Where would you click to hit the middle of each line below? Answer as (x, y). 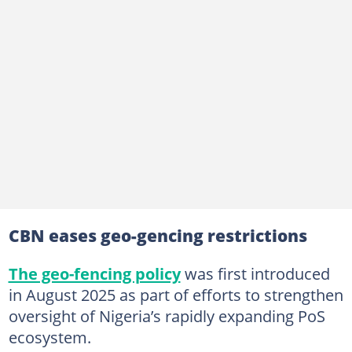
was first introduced (255, 273)
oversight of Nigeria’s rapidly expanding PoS (167, 315)
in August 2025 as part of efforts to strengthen (176, 294)
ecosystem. (49, 337)
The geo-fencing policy (94, 273)
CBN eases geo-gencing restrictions (158, 235)
